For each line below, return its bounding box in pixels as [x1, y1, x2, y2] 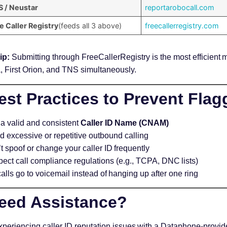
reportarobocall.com [145, 3, 215, 12]
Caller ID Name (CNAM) [80, 119, 169, 127]
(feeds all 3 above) [58, 21, 122, 30]
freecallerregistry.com [145, 21, 219, 30]
